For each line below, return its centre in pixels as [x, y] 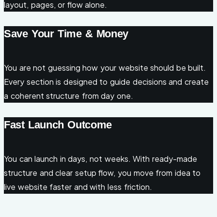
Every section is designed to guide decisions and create [106, 82]
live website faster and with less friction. [78, 187]
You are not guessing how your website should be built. [105, 68]
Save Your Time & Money [66, 34]
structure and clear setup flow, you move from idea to [102, 173]
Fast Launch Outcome [58, 125]
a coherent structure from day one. [69, 96]
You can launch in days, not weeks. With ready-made [101, 159]
